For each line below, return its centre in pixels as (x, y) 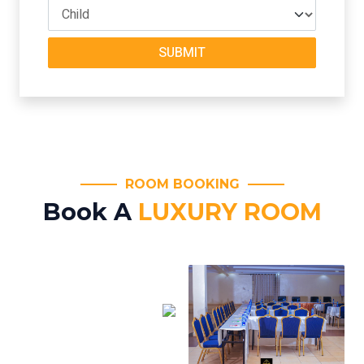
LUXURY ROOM (230, 212)
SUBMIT (182, 53)
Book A (90, 212)
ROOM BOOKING (182, 184)
